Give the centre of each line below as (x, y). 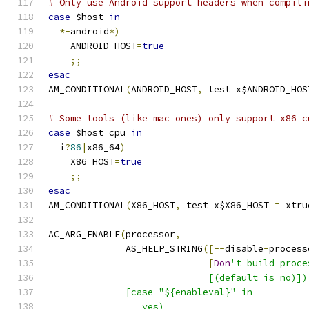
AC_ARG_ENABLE (84, 234)
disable (244, 249)
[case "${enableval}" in (150, 292)
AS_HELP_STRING (126, 249)
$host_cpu (101, 133)
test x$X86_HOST (228, 205)
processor (150, 234)
